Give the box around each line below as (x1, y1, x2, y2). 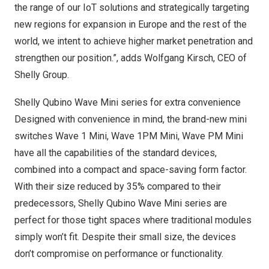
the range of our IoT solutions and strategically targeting (14, 2, 249, 13)
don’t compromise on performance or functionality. (14, 248, 223, 259)
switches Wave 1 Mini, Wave (14, 130, 137, 142)
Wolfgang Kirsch (144, 52, 213, 64)
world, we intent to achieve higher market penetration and (14, 35, 253, 47)
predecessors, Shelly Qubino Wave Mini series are (14, 198, 227, 209)
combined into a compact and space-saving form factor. (14, 164, 247, 175)
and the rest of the (168, 19, 247, 30)
